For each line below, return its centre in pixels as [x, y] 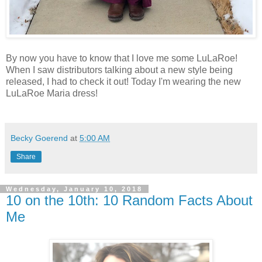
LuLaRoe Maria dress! [52, 94]
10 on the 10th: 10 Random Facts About [129, 201]
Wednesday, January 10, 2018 [74, 189]
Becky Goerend [39, 138]
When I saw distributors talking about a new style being [119, 70]
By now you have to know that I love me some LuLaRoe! [122, 58]
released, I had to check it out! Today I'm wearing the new [123, 82]
